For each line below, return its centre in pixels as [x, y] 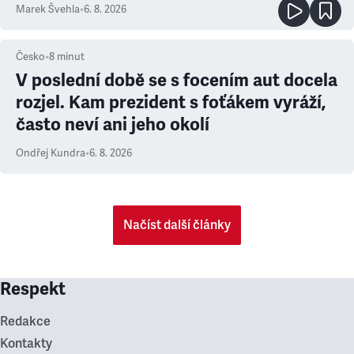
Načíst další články [177, 225]
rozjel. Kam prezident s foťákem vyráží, [171, 102]
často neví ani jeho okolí [113, 124]
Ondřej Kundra [51, 153]
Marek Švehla [48, 9]
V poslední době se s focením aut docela [177, 80]
